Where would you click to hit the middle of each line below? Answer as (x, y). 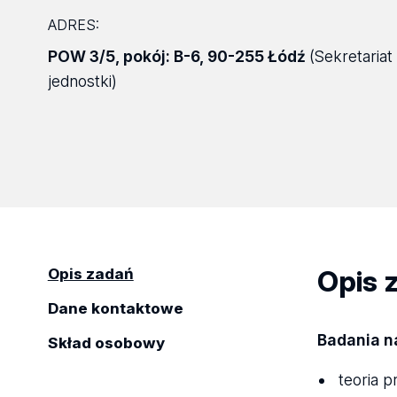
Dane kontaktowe (115, 308)
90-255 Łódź (256, 56)
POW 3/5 (81, 56)
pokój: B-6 (161, 56)
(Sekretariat (350, 56)
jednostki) (82, 81)
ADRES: (73, 24)
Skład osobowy (106, 343)
